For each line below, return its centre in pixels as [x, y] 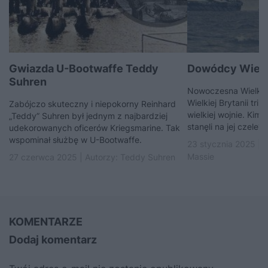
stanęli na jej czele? [225, 126]
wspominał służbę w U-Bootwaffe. [75, 139]
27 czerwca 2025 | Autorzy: [65, 157]
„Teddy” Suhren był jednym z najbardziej [88, 115]
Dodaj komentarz [53, 239]
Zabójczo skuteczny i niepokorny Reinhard [92, 103]
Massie [200, 156]
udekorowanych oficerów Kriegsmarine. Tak [95, 127]
